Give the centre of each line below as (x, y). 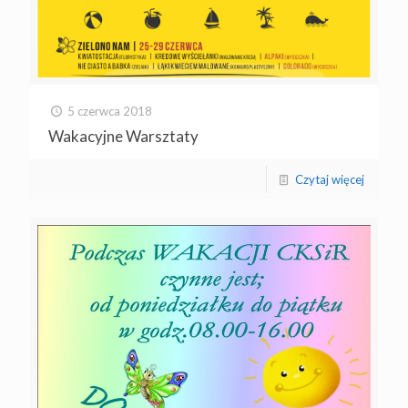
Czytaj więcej (330, 180)
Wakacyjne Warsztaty (123, 137)
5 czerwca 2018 (110, 112)
